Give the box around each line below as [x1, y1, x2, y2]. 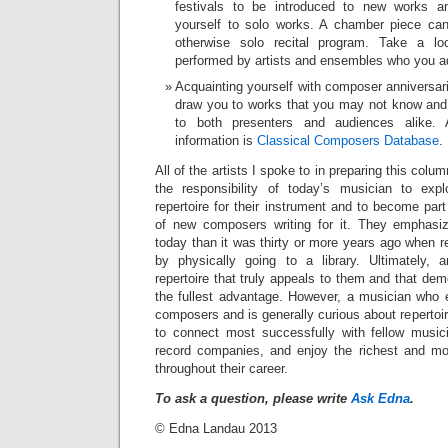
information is [175, 132, 257, 148]
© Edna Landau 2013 [155, 420, 277, 436]
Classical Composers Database [257, 132, 439, 148]
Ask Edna [351, 390, 410, 406]
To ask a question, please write [155, 390, 351, 406]
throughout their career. [155, 360, 288, 376]
